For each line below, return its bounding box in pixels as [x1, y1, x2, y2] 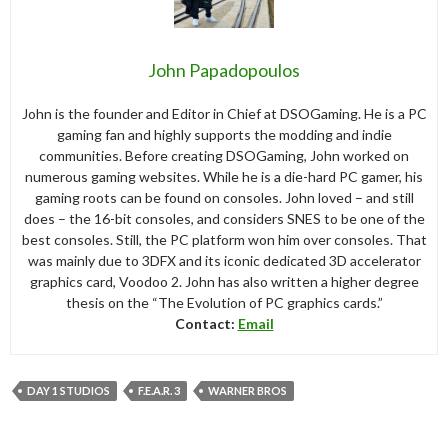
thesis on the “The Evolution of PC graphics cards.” [65, 294, 383, 312]
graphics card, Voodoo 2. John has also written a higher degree [29, 273, 419, 291]
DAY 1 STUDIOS [27, 384, 110, 398]
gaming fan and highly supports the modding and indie [56, 126, 392, 144]
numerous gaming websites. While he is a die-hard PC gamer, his [25, 168, 423, 186]
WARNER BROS [208, 384, 287, 398]
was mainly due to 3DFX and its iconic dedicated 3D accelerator [27, 252, 421, 270]
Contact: [174, 315, 238, 333]
